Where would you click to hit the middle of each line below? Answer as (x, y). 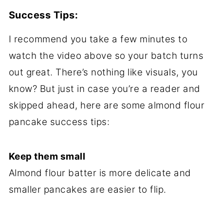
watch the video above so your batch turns (106, 55)
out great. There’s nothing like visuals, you (103, 72)
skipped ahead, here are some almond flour (107, 105)
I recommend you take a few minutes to (98, 39)
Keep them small (47, 156)
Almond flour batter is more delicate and (100, 173)
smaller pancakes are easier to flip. (87, 189)
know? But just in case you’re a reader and (104, 89)
